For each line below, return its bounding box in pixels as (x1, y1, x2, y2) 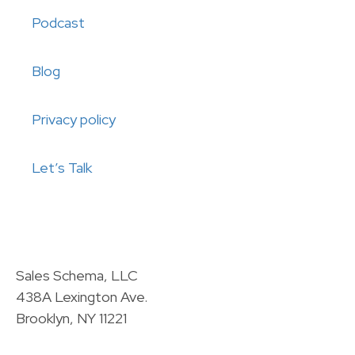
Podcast (32, 13, 85, 32)
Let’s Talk (32, 158, 92, 177)
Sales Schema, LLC (16, 266, 138, 284)
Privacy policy (32, 110, 116, 128)
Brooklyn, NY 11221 (16, 309, 127, 327)
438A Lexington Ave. (16, 288, 147, 306)
